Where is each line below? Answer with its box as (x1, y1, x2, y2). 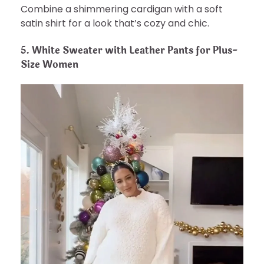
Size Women (21, 57, 78, 72)
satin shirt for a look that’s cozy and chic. (21, 16, 209, 31)
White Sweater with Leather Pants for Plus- (32, 42, 237, 58)
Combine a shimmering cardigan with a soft (21, 2, 223, 16)
